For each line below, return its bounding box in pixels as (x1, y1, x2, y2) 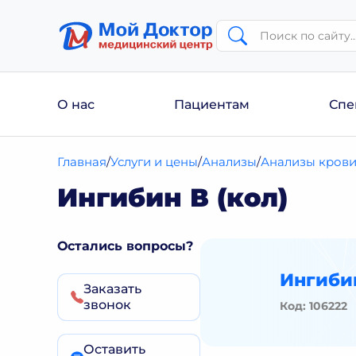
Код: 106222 (280, 298, 347, 313)
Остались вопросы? (57, 238, 193, 253)
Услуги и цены (110, 154, 199, 169)
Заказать (83, 281, 141, 296)
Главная (57, 154, 107, 169)
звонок (83, 297, 131, 312)
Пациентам (174, 96, 250, 112)
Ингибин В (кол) (57, 182, 288, 213)
